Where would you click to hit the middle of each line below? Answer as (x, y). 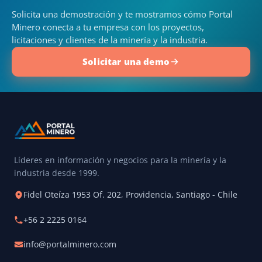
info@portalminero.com (70, 244)
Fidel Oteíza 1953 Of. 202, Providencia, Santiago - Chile (130, 195)
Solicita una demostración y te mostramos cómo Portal (122, 15)
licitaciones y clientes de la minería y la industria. (110, 40)
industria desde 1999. (57, 173)
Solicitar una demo (126, 62)
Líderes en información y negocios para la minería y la (120, 161)
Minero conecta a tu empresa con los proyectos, (108, 27)
